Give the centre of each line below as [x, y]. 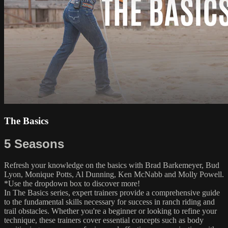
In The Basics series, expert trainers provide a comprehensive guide [112, 193]
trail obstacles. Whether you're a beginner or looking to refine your [110, 211]
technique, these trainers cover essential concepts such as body [104, 220]
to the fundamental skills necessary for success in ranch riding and [109, 202]
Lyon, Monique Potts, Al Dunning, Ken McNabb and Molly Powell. [114, 175]
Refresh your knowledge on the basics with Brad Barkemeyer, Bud [112, 165]
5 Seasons [34, 144]
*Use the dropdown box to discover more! [72, 184]
